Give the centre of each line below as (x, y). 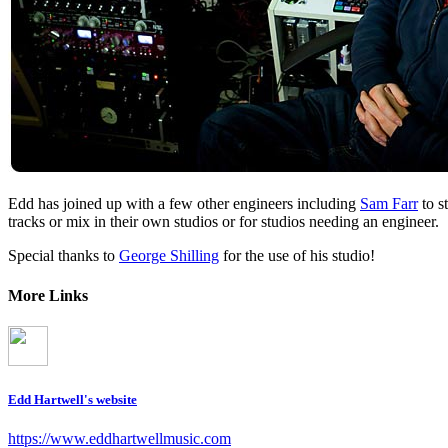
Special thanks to (63, 256)
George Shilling (169, 256)
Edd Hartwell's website (72, 400)
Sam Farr (389, 204)
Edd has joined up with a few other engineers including (184, 204)
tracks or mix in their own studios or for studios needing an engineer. (223, 222)
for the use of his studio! (297, 256)
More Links (48, 295)
